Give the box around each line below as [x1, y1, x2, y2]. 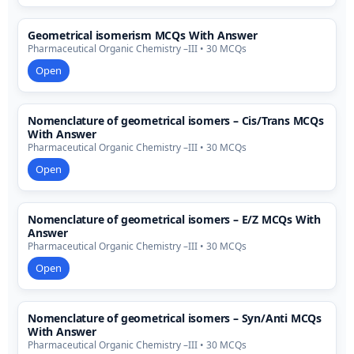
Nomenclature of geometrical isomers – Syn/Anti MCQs [28, 311, 322, 326]
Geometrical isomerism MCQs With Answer [28, 28, 258, 43]
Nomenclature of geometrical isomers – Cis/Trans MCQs [28, 113, 324, 129]
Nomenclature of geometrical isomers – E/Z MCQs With [28, 212, 322, 228]
